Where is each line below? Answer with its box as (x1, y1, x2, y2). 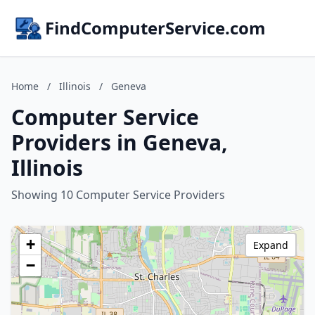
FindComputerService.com (45, 16, 266, 39)
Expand (253, 238, 288, 252)
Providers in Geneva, (11, 128, 228, 157)
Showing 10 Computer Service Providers (11, 187, 225, 202)
